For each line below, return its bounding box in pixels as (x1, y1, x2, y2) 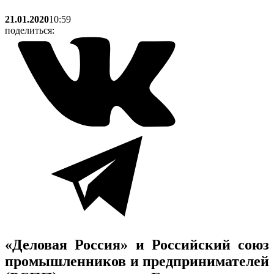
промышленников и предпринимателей (5, 253, 269, 269)
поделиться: (5, 24, 54, 35)
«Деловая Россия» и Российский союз (5, 236, 269, 253)
